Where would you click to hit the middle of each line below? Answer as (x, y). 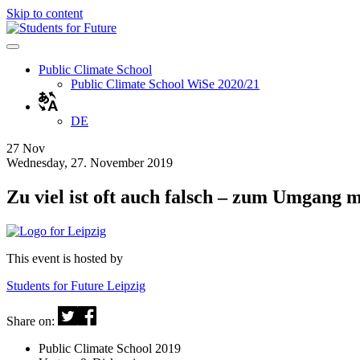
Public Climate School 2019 (110, 348)
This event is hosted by (65, 258)
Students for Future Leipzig (76, 285)
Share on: (32, 321)
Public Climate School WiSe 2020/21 (165, 84)
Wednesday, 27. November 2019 (90, 163)
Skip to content (45, 13)
